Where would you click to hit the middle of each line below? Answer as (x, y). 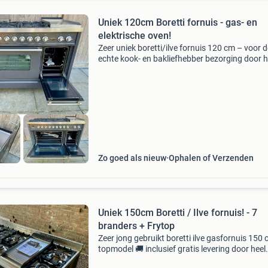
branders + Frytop (136, 226)
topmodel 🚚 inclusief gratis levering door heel (182, 249)
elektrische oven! (134, 36)
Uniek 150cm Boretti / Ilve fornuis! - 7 (177, 213)
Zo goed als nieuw (132, 158)
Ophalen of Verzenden (211, 158)
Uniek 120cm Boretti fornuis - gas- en (177, 22)
